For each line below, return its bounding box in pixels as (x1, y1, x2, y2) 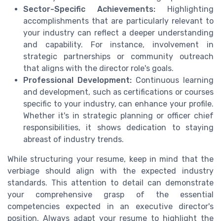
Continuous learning (132, 75, 214, 85)
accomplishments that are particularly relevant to (23, 16, 214, 26)
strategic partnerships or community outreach (23, 52, 214, 62)
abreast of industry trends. (23, 135, 124, 145)
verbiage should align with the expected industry (7, 166, 214, 176)
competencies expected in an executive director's (7, 202, 214, 212)
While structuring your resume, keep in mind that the (7, 154, 214, 164)
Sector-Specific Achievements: (23, 4, 155, 14)
